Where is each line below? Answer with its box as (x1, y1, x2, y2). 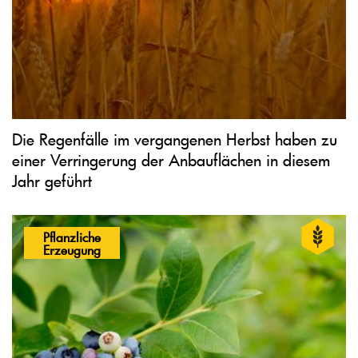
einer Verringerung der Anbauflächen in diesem (12, 149, 330, 170)
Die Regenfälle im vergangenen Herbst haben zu (12, 128, 337, 149)
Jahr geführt (12, 169, 92, 191)
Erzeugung (43, 240, 101, 258)
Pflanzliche (43, 227, 101, 245)
